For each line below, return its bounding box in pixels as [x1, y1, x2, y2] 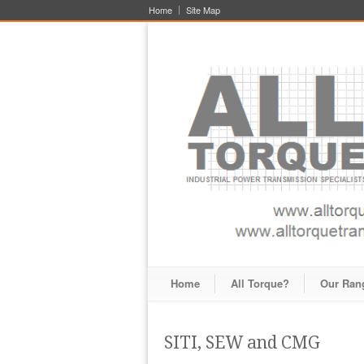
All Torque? [231, 275, 289, 292]
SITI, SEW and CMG [164, 332, 320, 353]
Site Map [186, 3, 220, 16]
